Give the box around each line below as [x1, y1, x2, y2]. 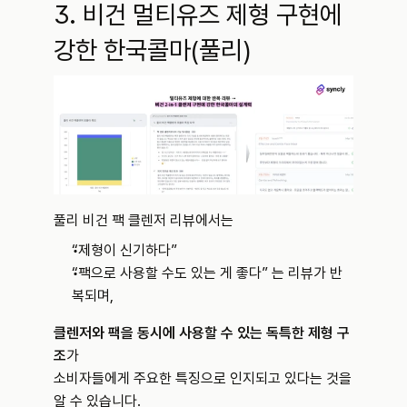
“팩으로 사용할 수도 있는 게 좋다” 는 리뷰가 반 [72, 263, 342, 282]
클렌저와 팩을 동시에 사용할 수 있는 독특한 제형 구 [54, 323, 350, 342]
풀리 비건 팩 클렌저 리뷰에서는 [54, 211, 233, 229]
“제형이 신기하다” [72, 241, 177, 259]
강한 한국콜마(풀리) [54, 35, 252, 66]
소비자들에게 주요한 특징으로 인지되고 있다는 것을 [54, 369, 352, 387]
